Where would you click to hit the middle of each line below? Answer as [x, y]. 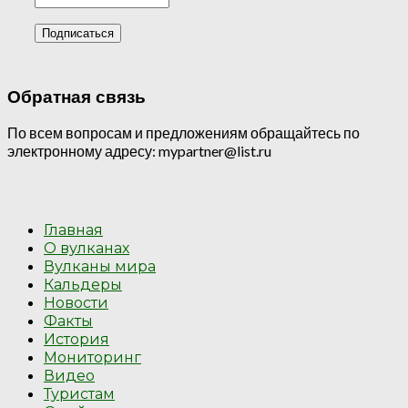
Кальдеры [83, 285]
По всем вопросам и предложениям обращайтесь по [184, 133]
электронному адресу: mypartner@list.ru [139, 151]
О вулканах [87, 249]
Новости [76, 303]
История [76, 340]
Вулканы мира [100, 267]
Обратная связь [76, 97]
